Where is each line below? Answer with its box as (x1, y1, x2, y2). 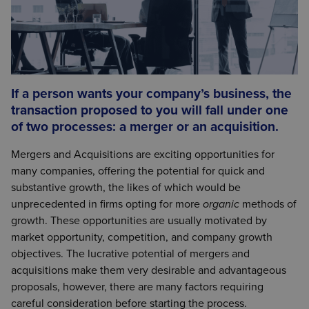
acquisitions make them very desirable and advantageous (11, 263, 286, 277)
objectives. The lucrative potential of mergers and (11, 247, 250, 261)
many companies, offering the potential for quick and (11, 164, 265, 178)
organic (203, 197, 242, 211)
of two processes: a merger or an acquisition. (11, 119, 279, 134)
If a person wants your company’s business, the (11, 86, 292, 101)
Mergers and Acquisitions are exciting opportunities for (11, 148, 275, 161)
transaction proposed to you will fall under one (11, 102, 288, 118)
